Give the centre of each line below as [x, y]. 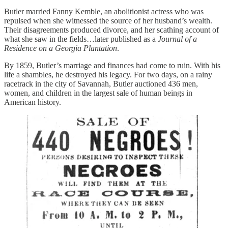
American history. [34, 102]
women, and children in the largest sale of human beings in [98, 93]
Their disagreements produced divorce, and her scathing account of [111, 30]
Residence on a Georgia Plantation [61, 48]
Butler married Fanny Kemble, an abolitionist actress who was [104, 11]
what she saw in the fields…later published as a [81, 39]
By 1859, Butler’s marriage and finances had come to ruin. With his [112, 65]
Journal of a [177, 39]
